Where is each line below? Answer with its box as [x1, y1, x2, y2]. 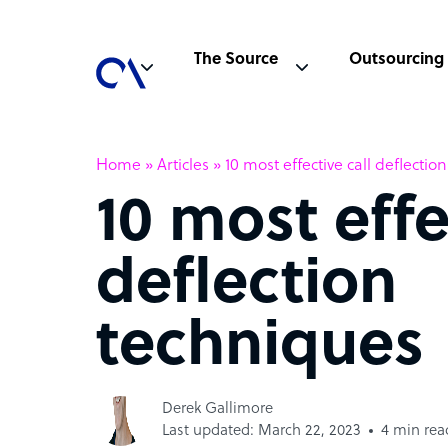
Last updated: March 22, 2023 [162, 422, 361, 440]
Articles [157, 156, 209, 175]
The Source [194, 51, 278, 69]
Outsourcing [349, 51, 445, 69]
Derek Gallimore [162, 400, 273, 418]
